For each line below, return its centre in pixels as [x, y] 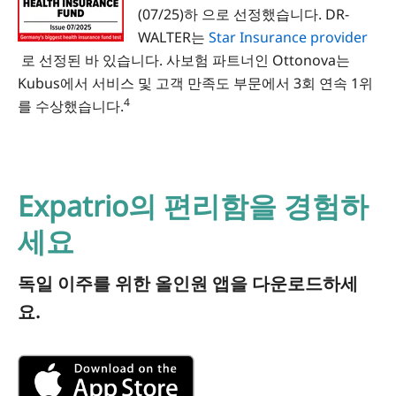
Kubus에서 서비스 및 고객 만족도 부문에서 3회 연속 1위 [195, 84]
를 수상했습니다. [71, 107]
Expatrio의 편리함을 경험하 [193, 206]
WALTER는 [173, 38]
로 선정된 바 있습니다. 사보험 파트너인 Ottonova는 [184, 61]
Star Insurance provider [288, 38]
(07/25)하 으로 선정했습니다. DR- [244, 15]
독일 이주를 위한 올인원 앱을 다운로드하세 [188, 284]
